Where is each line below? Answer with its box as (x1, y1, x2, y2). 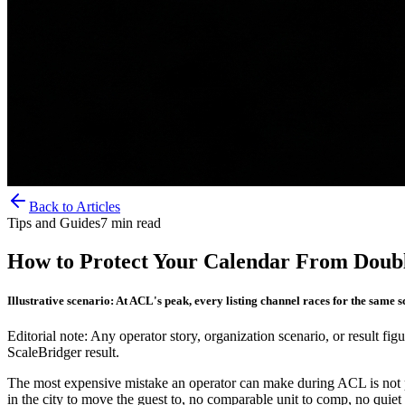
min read (108, 215, 161, 231)
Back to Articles (29, 199, 120, 214)
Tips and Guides (7, 215, 100, 231)
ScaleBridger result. (7, 344, 119, 361)
